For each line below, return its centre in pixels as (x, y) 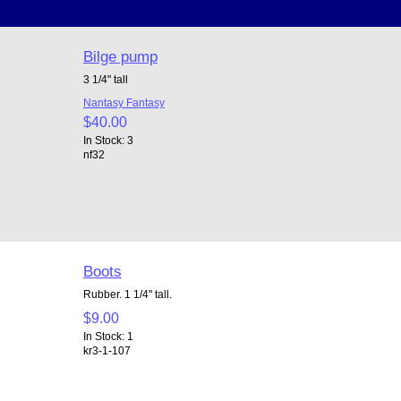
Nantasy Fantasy (124, 102)
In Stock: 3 (108, 140)
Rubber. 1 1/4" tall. (127, 294)
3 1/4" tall (105, 79)
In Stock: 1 (108, 336)
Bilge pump (120, 56)
